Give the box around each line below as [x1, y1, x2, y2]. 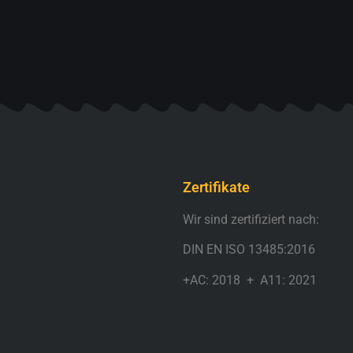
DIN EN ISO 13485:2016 [183, 242, 315, 258]
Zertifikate [183, 178, 250, 195]
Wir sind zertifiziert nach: [183, 211, 319, 227]
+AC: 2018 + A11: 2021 [183, 272, 317, 288]
